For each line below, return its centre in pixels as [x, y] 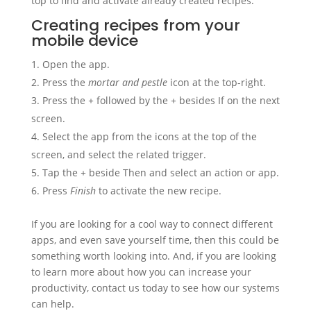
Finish [83, 191]
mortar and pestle [127, 82]
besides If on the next [228, 100]
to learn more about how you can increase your [141, 272]
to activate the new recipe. [158, 191]
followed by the [132, 100]
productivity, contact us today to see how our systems [155, 288]
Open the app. [76, 64]
